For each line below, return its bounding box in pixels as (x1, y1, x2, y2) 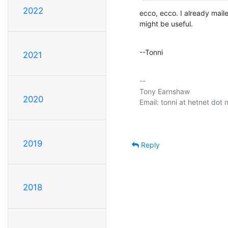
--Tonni (139, 48, 163, 56)
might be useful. (139, 19, 193, 28)
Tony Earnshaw (139, 87, 190, 96)
